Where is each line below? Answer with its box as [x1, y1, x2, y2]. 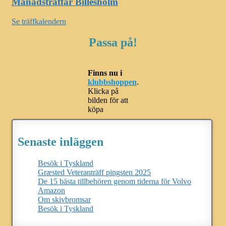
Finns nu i [87, 69, 122, 78]
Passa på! [89, 36, 137, 49]
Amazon [38, 186, 65, 195]
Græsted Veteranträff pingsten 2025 [38, 168, 151, 177]
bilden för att [87, 96, 128, 105]
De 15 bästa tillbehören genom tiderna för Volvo [38, 177, 191, 186]
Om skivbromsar [38, 195, 91, 204]
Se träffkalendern [12, 17, 66, 26]
